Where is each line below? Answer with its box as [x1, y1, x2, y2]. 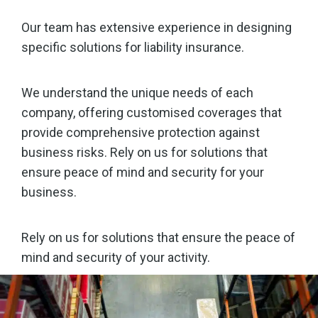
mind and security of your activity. [21, 250, 210, 265]
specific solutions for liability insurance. [21, 40, 244, 55]
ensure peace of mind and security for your [21, 165, 264, 180]
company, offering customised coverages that [21, 105, 282, 121]
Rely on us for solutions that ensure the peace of [21, 230, 295, 246]
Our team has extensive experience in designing [21, 20, 292, 35]
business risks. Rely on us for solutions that [21, 145, 268, 160]
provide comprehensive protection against [21, 125, 260, 141]
